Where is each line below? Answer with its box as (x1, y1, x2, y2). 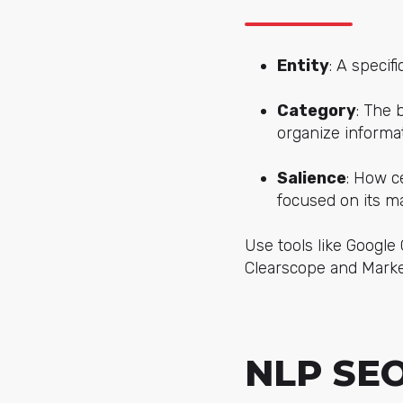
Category (277, 100, 356, 121)
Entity (277, 55, 329, 76)
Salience (277, 168, 346, 188)
